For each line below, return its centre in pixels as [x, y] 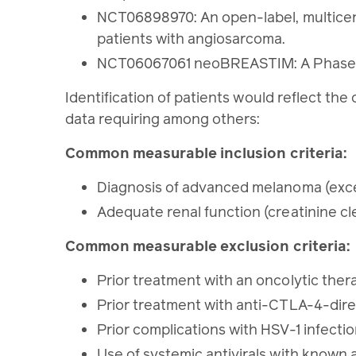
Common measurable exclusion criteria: [209, 246]
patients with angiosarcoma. [195, 39]
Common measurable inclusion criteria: [207, 153]
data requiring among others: [164, 119]
